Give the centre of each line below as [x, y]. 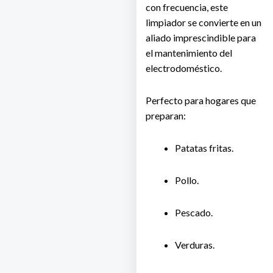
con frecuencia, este [187, 7]
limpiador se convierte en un [204, 23]
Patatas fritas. [204, 148]
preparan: [166, 116]
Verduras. [195, 245]
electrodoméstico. [184, 68]
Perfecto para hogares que [201, 101]
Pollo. [187, 180]
